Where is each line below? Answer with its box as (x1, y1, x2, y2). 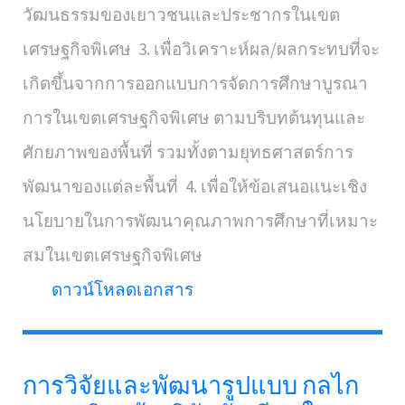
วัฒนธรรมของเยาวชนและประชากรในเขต (23, 4, 340, 25)
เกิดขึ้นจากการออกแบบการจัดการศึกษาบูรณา (23, 72, 368, 94)
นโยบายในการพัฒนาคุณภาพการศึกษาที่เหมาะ (23, 210, 378, 231)
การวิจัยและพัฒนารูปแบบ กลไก (23, 370, 359, 400)
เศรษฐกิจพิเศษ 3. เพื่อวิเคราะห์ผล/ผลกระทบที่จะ (23, 38, 380, 60)
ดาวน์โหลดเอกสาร (52, 278, 193, 300)
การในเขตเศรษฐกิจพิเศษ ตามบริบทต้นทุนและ (23, 107, 365, 128)
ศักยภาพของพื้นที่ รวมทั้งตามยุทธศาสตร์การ (23, 141, 353, 163)
